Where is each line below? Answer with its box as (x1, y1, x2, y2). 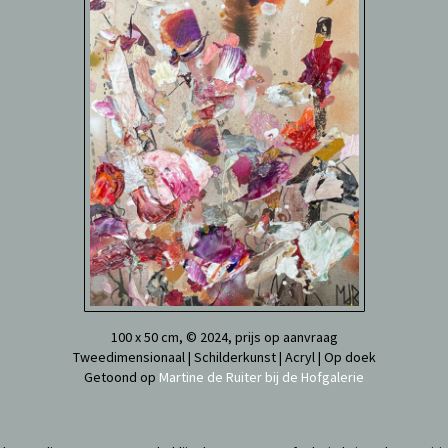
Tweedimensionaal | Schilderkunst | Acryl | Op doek (72, 348, 376, 366)
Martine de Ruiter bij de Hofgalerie (159, 368, 364, 386)
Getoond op (84, 368, 159, 386)
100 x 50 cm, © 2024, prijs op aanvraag (110, 328, 338, 346)
